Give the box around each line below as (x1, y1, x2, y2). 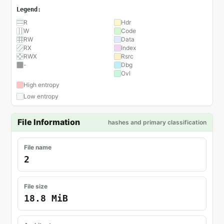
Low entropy (23, 92, 58, 100)
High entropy (23, 81, 59, 88)
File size (24, 182, 47, 190)
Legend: (16, 6, 41, 13)
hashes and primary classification (108, 118, 206, 126)
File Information (17, 117, 80, 127)
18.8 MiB (24, 193, 68, 203)
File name (24, 143, 51, 151)
